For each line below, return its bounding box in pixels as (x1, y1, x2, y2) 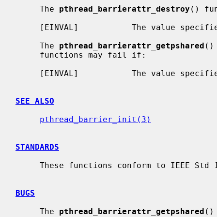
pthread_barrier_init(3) (40, 114, 151, 124)
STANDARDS (15, 142, 59, 152)
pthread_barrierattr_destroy (59, 4, 190, 14)
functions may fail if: (15, 50, 40, 60)
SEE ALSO (15, 96, 54, 106)
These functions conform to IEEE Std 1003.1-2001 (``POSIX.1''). (15, 160, 40, 170)
